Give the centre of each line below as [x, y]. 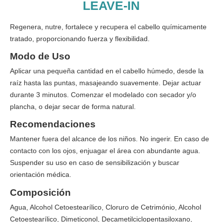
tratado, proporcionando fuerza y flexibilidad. [80, 38]
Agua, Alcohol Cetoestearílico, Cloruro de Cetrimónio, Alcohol [106, 207]
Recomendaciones [53, 124]
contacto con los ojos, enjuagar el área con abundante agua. [105, 151]
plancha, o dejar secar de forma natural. [73, 107]
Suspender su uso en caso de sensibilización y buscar [95, 163]
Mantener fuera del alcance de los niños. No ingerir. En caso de [110, 139]
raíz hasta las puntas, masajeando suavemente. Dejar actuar [106, 83]
